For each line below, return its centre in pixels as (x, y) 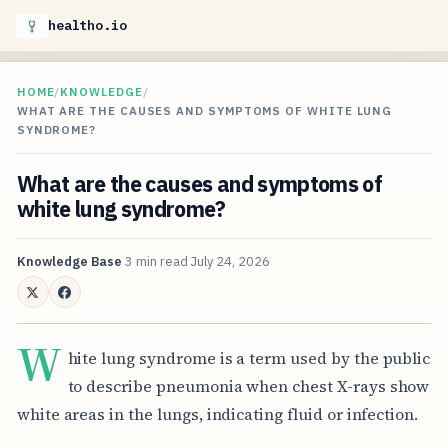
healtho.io (87, 25)
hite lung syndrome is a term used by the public (249, 357)
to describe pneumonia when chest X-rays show (248, 385)
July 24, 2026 (230, 262)
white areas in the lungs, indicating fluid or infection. (217, 413)
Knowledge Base (69, 262)
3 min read (156, 262)
